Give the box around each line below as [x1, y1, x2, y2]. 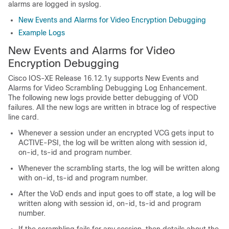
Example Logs [18, 29, 65, 37]
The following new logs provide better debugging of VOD [8, 94, 198, 102]
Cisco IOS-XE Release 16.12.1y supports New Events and [8, 74, 199, 82]
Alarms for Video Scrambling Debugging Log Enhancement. [8, 84, 207, 92]
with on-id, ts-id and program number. [18, 174, 148, 182]
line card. [8, 113, 39, 121]
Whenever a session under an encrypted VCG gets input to [18, 129, 214, 137]
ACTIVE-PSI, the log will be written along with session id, [18, 139, 207, 147]
